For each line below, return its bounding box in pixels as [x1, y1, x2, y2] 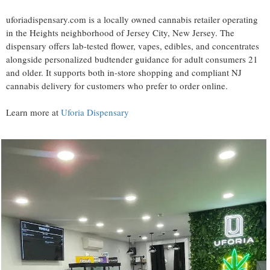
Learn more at [6, 106, 61, 118]
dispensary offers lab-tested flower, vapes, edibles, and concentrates [6, 40, 259, 52]
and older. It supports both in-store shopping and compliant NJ [6, 66, 242, 78]
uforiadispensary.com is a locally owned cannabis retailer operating [6, 13, 258, 25]
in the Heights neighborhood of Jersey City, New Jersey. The [6, 27, 234, 39]
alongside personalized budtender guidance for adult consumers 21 [6, 53, 258, 65]
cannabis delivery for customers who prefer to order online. [6, 80, 228, 92]
